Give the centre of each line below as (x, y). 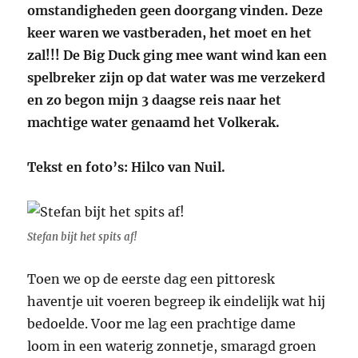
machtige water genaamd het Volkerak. (154, 123)
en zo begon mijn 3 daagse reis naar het (155, 100)
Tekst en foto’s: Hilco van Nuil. (127, 167)
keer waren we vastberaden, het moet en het (170, 33)
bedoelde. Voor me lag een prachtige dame (162, 324)
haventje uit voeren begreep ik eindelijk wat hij (177, 302)
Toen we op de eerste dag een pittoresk (151, 279)
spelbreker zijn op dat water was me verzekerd (177, 78)
